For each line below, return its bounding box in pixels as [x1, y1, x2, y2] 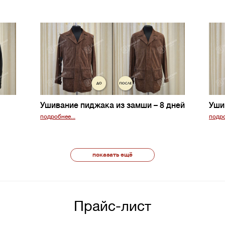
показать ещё [92, 151, 133, 158]
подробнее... [40, 113, 75, 120]
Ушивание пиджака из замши [40, 101, 154, 110]
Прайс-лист [74, 197, 151, 214]
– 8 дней [154, 101, 185, 110]
